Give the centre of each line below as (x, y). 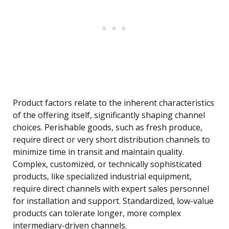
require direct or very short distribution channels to (111, 140)
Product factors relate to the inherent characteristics (113, 103)
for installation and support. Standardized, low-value (113, 201)
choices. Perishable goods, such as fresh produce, (108, 128)
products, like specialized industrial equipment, (102, 177)
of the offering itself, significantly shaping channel (109, 115)
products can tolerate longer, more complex (97, 213)
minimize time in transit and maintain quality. (98, 152)
